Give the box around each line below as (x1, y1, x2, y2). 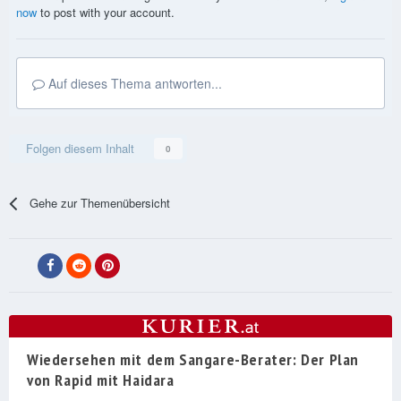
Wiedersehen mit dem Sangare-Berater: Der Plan (27, 349, 360, 371)
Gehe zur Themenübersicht (30, 194, 171, 212)
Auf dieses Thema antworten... (45, 74, 222, 93)
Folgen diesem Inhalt (26, 140, 134, 158)
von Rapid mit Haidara (27, 370, 175, 391)
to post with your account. (37, 4, 175, 21)
